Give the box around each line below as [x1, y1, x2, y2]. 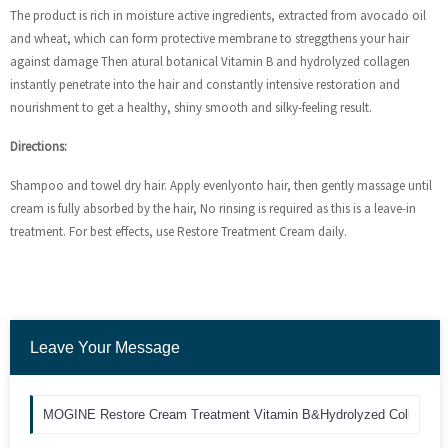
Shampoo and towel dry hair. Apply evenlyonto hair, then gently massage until [10, 177, 432, 195]
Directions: [10, 138, 67, 156]
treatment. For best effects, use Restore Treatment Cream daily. [10, 223, 347, 241]
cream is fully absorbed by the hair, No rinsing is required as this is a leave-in [10, 200, 416, 218]
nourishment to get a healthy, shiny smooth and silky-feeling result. [10, 99, 372, 117]
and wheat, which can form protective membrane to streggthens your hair [10, 30, 409, 48]
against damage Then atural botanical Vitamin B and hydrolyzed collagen [10, 53, 410, 71]
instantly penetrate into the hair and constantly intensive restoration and [10, 76, 400, 94]
